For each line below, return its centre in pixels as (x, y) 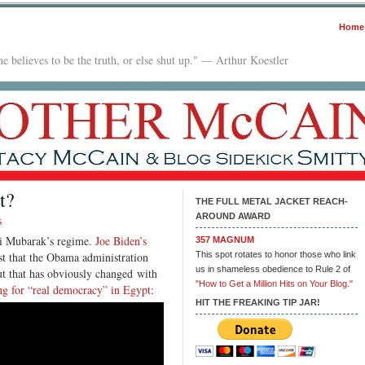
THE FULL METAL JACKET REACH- (272, 201)
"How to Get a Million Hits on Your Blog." (274, 283)
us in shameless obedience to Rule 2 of (273, 268)
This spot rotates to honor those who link (276, 254)
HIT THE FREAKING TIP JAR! (258, 302)
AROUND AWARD (233, 215)
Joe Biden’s (121, 240)
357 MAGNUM (225, 239)
